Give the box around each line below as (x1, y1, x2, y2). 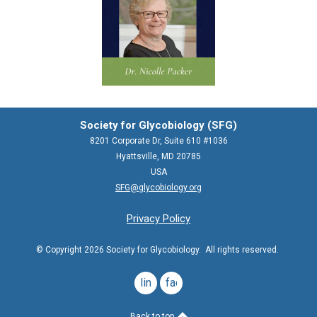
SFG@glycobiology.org (115, 182, 202, 192)
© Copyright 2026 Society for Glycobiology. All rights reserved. (36, 244, 279, 255)
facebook (166, 275, 212, 289)
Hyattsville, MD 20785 (116, 151, 201, 161)
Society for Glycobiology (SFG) (80, 118, 237, 132)
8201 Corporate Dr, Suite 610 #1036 (89, 135, 228, 146)
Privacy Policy (127, 212, 190, 225)
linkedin (140, 275, 178, 289)
